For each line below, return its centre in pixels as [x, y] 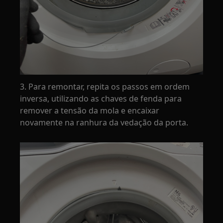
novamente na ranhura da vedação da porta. [104, 123]
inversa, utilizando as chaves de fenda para [101, 99]
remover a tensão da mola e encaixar [90, 111]
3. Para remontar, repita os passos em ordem [105, 87]
